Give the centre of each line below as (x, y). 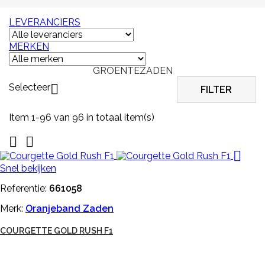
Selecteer (30, 88)
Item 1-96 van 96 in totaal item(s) (82, 117)
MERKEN (29, 46)
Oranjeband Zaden (70, 208)
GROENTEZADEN (132, 70)
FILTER (216, 89)
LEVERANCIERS (45, 22)
